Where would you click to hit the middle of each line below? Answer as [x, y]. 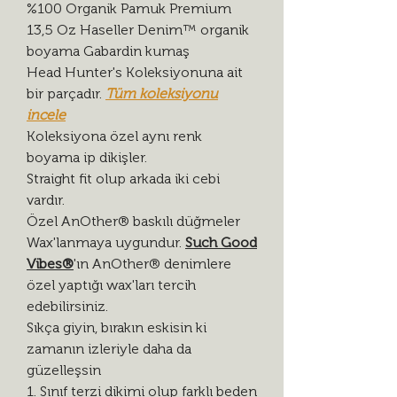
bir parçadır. [66, 93]
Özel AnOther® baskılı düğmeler [133, 221]
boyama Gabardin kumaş [108, 51]
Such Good [221, 242]
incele [46, 114]
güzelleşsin [64, 370]
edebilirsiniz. [67, 306]
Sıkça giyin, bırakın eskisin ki [117, 327]
